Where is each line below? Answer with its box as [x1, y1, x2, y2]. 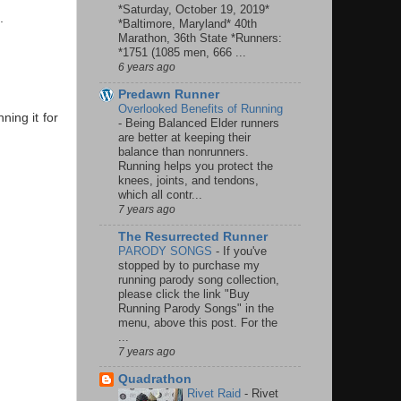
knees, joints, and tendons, [118, 174, 259, 188]
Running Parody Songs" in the [118, 301, 274, 315]
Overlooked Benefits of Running [118, 102, 283, 116]
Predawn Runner [118, 88, 219, 102]
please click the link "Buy [118, 286, 250, 301]
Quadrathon [118, 371, 192, 386]
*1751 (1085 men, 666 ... [118, 46, 246, 60]
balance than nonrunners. [118, 145, 249, 159]
